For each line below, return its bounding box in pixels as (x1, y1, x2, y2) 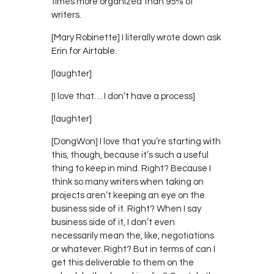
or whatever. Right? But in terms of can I (51, 244, 215, 254)
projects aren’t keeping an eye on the (51, 190, 205, 200)
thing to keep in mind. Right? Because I (51, 163, 211, 173)
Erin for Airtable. (51, 46, 117, 56)
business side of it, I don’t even (51, 217, 175, 227)
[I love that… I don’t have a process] (51, 91, 195, 101)
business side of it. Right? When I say (51, 204, 201, 213)
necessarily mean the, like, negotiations (51, 231, 214, 240)
